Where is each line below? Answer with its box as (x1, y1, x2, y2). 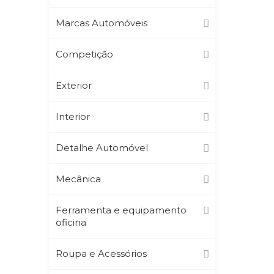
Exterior (55, 79, 92, 91)
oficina (55, 216, 86, 228)
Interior (55, 110, 90, 122)
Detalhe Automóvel (55, 141, 148, 154)
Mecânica (55, 172, 101, 185)
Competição (55, 48, 113, 60)
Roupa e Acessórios (55, 247, 147, 259)
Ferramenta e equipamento (55, 204, 187, 216)
